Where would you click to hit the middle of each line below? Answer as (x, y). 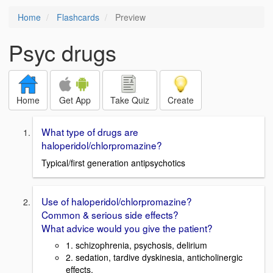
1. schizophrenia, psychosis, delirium (136, 245)
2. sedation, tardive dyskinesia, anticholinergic (154, 257)
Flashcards (78, 17)
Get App (75, 100)
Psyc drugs (62, 52)
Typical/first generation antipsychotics (113, 162)
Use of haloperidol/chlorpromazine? (117, 201)
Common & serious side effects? (110, 214)
